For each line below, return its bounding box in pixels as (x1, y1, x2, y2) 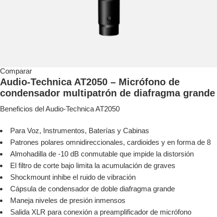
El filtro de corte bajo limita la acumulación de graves (10, 161, 175, 170)
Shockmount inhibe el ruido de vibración (10, 173, 136, 182)
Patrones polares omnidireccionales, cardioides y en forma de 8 (10, 138, 211, 147)
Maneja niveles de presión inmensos (10, 196, 125, 205)
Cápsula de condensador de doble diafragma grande (10, 185, 175, 193)
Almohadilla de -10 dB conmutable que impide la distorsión (10, 150, 194, 158)
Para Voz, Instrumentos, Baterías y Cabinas (10, 126, 149, 135)
